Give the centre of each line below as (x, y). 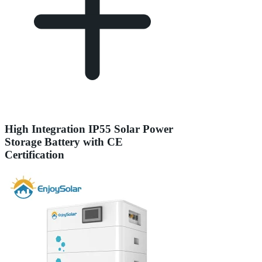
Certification (35, 154)
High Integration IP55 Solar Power (89, 129)
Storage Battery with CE (64, 142)
